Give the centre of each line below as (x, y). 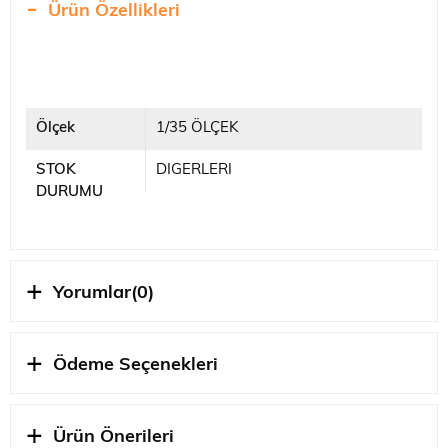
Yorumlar (92, 293)
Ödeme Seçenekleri (135, 365)
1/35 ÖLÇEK (197, 128)
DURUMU (69, 192)
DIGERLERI (193, 170)
